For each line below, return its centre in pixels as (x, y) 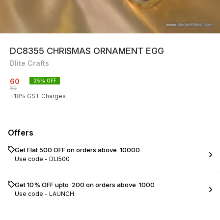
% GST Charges (43, 96)
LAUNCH (62, 194)
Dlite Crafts (29, 63)
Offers (21, 133)
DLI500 (59, 159)
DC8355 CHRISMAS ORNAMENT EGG (87, 51)
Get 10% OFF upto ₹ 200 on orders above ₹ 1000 (85, 185)
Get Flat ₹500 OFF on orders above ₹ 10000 (77, 150)
